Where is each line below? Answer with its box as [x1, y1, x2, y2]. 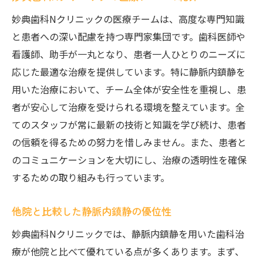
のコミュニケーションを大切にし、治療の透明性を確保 [12, 153, 247, 167]
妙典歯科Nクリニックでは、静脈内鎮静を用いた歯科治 [12, 227, 244, 241]
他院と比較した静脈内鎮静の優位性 [12, 204, 171, 218]
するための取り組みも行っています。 [12, 170, 170, 184]
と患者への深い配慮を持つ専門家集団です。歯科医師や [12, 29, 245, 43]
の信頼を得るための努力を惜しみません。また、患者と [12, 135, 247, 149]
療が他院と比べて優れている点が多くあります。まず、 [12, 244, 244, 258]
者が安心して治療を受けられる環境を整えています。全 [12, 100, 245, 114]
